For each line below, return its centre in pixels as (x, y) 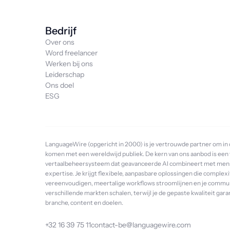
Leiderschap (65, 74)
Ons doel (60, 85)
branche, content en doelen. (84, 203)
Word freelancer (71, 53)
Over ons (60, 42)
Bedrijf (61, 31)
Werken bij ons (69, 64)
